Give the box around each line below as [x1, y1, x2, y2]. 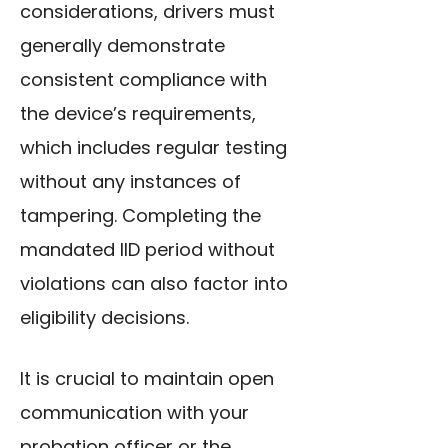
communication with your [20, 400, 249, 426]
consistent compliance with [20, 67, 267, 93]
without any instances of [20, 169, 241, 195]
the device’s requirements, [20, 101, 256, 127]
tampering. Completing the [20, 203, 261, 229]
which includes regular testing [20, 135, 287, 161]
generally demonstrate [20, 33, 225, 59]
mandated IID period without [20, 237, 275, 263]
